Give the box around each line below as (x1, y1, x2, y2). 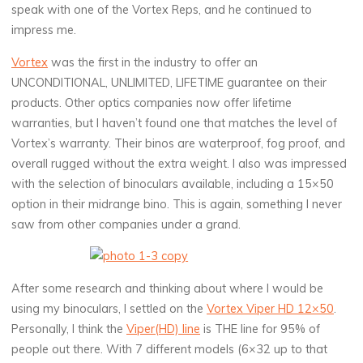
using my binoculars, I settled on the (11, 301, 207, 316)
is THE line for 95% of (200, 321, 321, 336)
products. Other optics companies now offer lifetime (11, 95, 293, 110)
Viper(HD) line (126, 321, 201, 336)
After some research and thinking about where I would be (11, 280, 324, 296)
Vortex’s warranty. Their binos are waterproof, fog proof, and (11, 135, 346, 151)
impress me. (11, 23, 77, 38)
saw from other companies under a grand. (11, 216, 241, 232)
